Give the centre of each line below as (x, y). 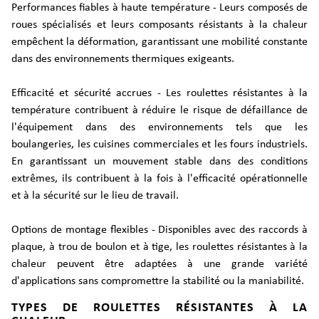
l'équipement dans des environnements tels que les (159, 127)
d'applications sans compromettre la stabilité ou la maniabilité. (158, 281)
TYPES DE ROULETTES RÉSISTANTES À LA (159, 308)
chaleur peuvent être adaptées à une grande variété (159, 264)
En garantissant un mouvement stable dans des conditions (159, 162)
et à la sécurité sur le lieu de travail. (95, 196)
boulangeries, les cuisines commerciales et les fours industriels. (159, 145)
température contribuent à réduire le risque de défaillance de (159, 110)
